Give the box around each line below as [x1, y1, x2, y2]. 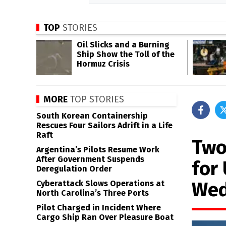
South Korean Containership [36, 111, 148, 121]
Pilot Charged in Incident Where [36, 203, 161, 212]
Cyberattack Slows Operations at [36, 179, 164, 188]
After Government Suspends [36, 154, 144, 164]
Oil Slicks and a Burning [77, 40, 169, 49]
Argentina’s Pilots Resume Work [36, 145, 159, 154]
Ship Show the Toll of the [77, 49, 175, 59]
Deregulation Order [36, 164, 112, 174]
